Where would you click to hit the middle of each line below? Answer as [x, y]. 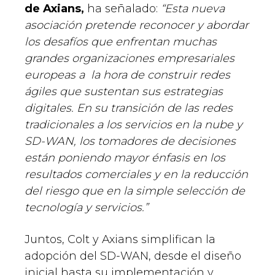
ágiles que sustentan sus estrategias [124, 92]
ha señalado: [122, 9]
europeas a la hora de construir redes [127, 75]
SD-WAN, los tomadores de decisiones [130, 141]
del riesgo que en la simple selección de [135, 191]
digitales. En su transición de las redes [129, 108]
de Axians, [54, 9]
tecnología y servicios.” [86, 208]
